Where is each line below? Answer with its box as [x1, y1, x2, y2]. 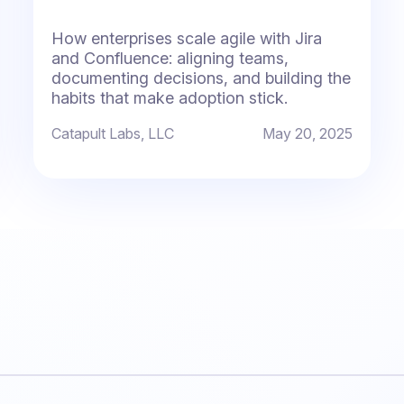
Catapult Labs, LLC [51, 124, 175, 143]
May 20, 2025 [262, 124, 353, 143]
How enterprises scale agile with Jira [51, 29, 323, 49]
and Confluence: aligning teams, [51, 49, 289, 69]
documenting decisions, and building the [51, 69, 352, 88]
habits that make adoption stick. [51, 88, 289, 108]
